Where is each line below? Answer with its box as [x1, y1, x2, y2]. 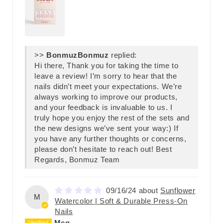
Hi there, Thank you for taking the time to [34, 61, 179, 70]
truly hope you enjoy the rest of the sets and [34, 113, 190, 122]
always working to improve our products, [34, 93, 178, 102]
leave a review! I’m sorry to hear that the [34, 72, 177, 81]
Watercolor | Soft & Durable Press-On [55, 197, 188, 206]
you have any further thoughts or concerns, [34, 134, 187, 143]
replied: [109, 51, 137, 60]
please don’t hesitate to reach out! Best [34, 145, 172, 154]
